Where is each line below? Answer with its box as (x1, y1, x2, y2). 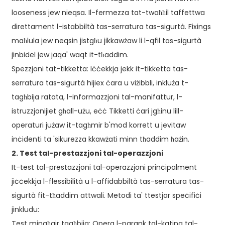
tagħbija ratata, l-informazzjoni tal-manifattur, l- (11, 92, 182, 102)
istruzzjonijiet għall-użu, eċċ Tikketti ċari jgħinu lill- (11, 106, 183, 117)
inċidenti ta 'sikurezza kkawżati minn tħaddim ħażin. (11, 134, 189, 145)
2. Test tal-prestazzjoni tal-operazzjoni (11, 148, 163, 159)
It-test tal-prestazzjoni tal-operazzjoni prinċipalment (11, 162, 197, 173)
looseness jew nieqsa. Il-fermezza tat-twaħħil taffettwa (11, 8, 205, 18)
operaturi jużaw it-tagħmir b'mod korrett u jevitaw (11, 120, 186, 131)
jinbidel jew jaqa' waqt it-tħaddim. (11, 50, 129, 60)
